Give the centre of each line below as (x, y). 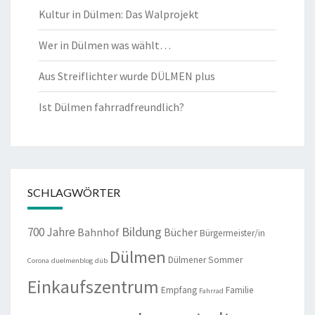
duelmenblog (72, 261)
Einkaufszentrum (93, 287)
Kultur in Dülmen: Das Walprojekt (119, 14)
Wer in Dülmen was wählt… (105, 45)
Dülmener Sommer (205, 260)
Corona (38, 261)
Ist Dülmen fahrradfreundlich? (111, 107)
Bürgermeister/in (232, 233)
